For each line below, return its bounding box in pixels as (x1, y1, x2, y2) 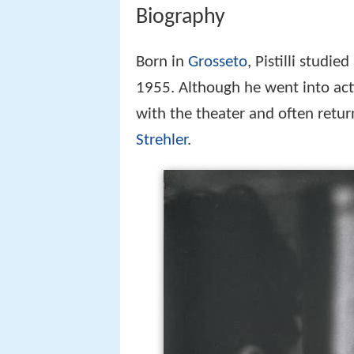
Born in (136, 71, 188, 88)
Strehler (136, 149, 187, 167)
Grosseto (188, 71, 247, 88)
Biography (136, 6, 225, 28)
